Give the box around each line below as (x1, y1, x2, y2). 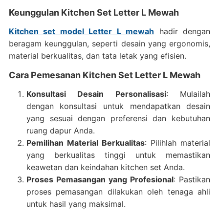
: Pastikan (174, 175, 211, 184)
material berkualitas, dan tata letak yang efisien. (8, 51, 186, 61)
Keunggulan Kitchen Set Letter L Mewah (8, 7, 179, 18)
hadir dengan (154, 26, 211, 36)
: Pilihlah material (145, 138, 211, 148)
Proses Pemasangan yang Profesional (26, 175, 174, 184)
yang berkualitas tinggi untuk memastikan (26, 150, 211, 160)
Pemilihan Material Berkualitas (26, 138, 145, 148)
